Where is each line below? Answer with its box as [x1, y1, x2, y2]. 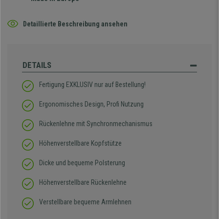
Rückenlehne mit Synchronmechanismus [39, 120, 153, 128]
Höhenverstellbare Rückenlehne [39, 178, 127, 187]
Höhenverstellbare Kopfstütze [39, 139, 122, 148]
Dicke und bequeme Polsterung [39, 159, 125, 167]
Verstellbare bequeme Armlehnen [39, 198, 131, 206]
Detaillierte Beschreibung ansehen [23, 20, 128, 28]
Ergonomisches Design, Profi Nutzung [39, 100, 144, 109]
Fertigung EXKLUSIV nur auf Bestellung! [39, 81, 146, 89]
